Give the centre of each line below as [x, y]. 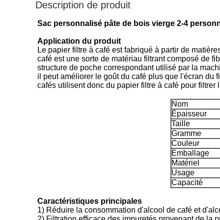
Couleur [185, 143]
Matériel [185, 163]
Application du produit [79, 41]
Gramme [186, 133]
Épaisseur [189, 114]
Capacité [187, 182]
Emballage [190, 153]
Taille [181, 124]
